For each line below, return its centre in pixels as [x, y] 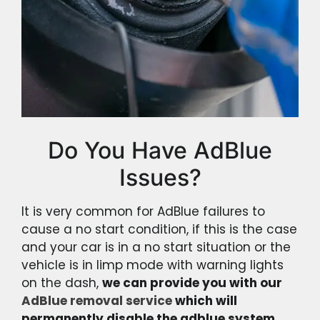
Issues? [160, 177]
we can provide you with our [192, 282]
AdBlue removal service [97, 300]
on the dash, [62, 282]
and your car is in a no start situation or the [156, 247]
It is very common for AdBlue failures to [143, 211]
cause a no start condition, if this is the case [159, 229]
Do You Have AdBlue [160, 150]
